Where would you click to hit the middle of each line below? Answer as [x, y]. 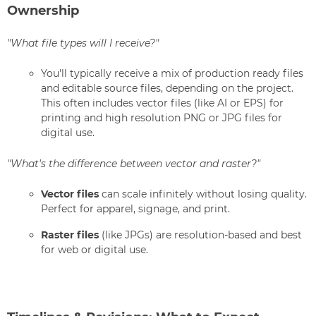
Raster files [70, 235]
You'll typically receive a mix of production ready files [172, 74]
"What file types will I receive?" [83, 43]
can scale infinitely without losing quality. [203, 194]
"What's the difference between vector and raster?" [134, 163]
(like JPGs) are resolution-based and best [200, 235]
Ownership [43, 10]
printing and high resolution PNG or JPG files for [162, 118]
